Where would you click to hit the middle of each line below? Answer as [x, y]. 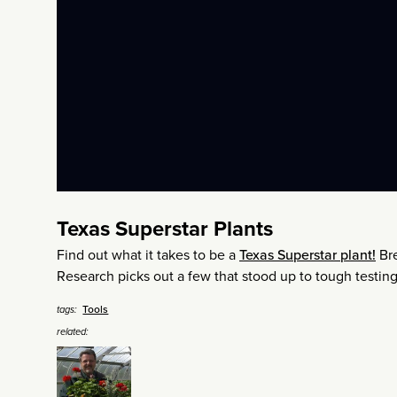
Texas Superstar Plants [165, 228]
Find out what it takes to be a [148, 254]
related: [73, 331]
